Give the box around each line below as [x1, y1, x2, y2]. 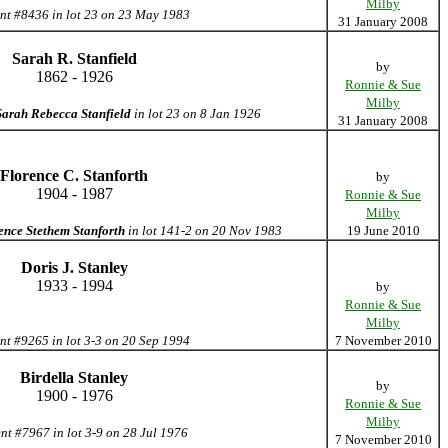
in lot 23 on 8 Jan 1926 [130, 106, 261, 121]
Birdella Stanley [20, 369, 128, 386]
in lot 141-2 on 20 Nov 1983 [125, 223, 282, 238]
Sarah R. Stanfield [11, 50, 137, 67]
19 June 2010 [346, 223, 420, 238]
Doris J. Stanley [20, 259, 128, 276]
